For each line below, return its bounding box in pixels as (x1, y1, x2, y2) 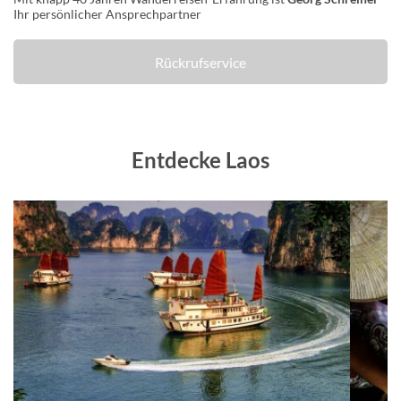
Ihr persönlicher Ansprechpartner (13, 6, 201, 21)
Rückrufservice (155, 53, 246, 71)
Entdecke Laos (132, 147, 269, 173)
